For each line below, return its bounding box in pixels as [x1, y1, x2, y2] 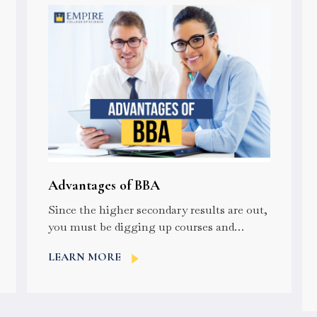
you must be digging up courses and [48, 219, 235, 234]
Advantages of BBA [48, 176, 161, 194]
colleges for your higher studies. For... [48, 236, 241, 251]
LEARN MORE [48, 250, 122, 265]
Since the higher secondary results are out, [48, 202, 268, 217]
